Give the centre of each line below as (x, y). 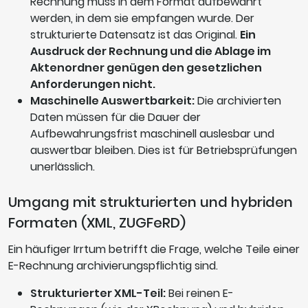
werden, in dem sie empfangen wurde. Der (142, 19)
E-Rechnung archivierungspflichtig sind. (113, 266)
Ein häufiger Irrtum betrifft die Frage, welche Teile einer (154, 250)
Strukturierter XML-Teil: (98, 294)
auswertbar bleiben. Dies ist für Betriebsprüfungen (164, 151)
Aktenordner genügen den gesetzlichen (146, 68)
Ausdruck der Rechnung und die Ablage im (151, 52)
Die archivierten (238, 101)
